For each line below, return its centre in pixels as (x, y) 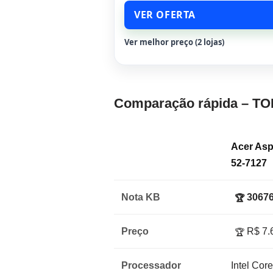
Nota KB (141, 197)
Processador (151, 266)
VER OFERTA (165, 15)
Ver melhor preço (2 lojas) (174, 42)
